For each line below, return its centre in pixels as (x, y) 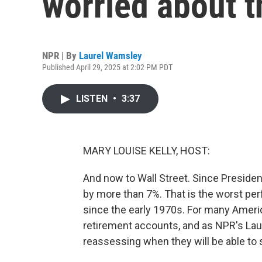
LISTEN (93, 99)
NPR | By (61, 56)
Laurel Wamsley (111, 56)
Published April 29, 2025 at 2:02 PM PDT (107, 67)
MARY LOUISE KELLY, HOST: (146, 151)
